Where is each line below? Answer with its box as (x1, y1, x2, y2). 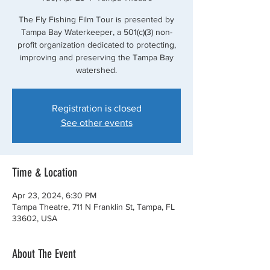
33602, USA (12, 213, 57, 223)
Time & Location (12, 165, 77, 180)
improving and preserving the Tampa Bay (19, 52, 174, 62)
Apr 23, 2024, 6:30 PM (12, 190, 96, 200)
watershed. (76, 65, 117, 75)
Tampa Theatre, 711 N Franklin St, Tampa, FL (12, 202, 175, 212)
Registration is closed (51, 103, 142, 113)
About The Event (12, 246, 76, 261)
